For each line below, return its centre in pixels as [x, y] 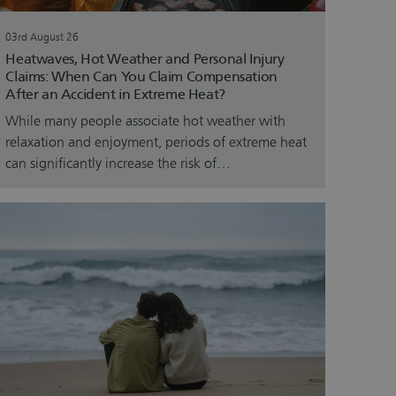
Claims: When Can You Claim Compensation [141, 76]
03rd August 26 [42, 37]
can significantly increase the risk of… [118, 163]
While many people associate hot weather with [146, 120]
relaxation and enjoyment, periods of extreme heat [156, 141]
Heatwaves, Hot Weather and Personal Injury [145, 58]
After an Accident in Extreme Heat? [115, 94]
